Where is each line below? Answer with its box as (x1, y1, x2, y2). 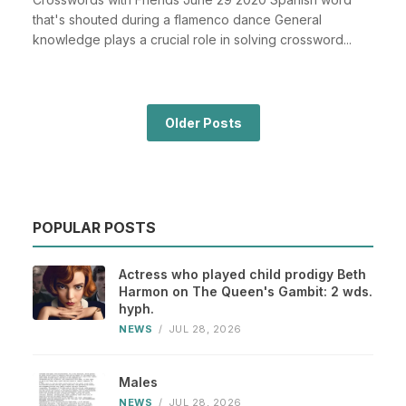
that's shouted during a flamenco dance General (33, 12, 322, 27)
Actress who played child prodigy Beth (119, 266, 366, 283)
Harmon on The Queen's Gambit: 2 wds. (119, 284, 372, 300)
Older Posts (164, 115, 242, 130)
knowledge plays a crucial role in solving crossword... (33, 32, 352, 47)
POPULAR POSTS (33, 218, 156, 237)
